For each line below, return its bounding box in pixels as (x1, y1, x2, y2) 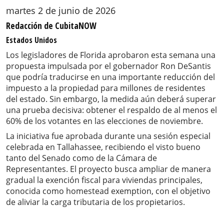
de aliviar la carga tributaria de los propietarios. (6, 196, 185, 208)
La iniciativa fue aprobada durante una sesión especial (6, 130, 210, 142)
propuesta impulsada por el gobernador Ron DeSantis (6, 60, 211, 72)
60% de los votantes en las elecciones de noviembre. (6, 115, 203, 127)
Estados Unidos (6, 34, 57, 46)
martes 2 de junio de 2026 (6, 4, 115, 17)
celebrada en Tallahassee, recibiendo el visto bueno (6, 141, 200, 153)
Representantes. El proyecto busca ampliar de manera (6, 163, 211, 175)
